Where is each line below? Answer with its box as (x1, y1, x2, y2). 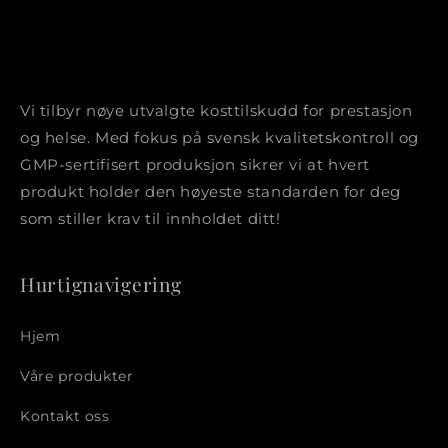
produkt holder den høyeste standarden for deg (20, 182, 402, 202)
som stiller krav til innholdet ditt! (20, 209, 281, 229)
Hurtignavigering (20, 271, 182, 298)
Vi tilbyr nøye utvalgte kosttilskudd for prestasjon (20, 101, 413, 121)
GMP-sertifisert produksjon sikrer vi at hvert (20, 155, 371, 175)
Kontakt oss (20, 406, 110, 425)
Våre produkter (20, 366, 134, 385)
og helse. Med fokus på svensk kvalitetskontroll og (20, 128, 420, 148)
